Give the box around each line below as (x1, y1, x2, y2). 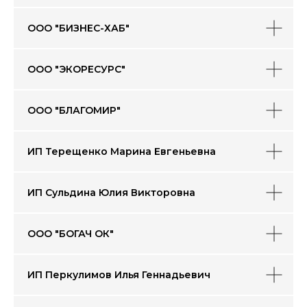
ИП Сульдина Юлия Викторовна (27, 186, 195, 199)
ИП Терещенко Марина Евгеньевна (27, 145, 216, 158)
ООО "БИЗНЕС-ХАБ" (27, 22, 130, 34)
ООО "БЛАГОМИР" (27, 104, 121, 116)
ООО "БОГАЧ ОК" (27, 228, 114, 240)
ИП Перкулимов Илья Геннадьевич (27, 269, 210, 281)
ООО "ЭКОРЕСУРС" (27, 63, 125, 75)
